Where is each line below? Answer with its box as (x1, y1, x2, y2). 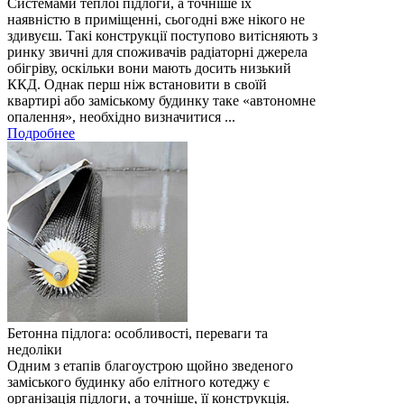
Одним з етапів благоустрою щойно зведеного (7, 358, 293, 373)
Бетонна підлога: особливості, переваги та (7, 326, 268, 341)
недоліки (7, 342, 62, 357)
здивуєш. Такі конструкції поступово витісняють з (7, 28, 317, 43)
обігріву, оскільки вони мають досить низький (7, 60, 291, 76)
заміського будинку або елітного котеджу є (7, 374, 270, 390)
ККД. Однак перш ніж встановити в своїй (7, 77, 267, 92)
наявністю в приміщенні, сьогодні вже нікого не (7, 12, 305, 27)
